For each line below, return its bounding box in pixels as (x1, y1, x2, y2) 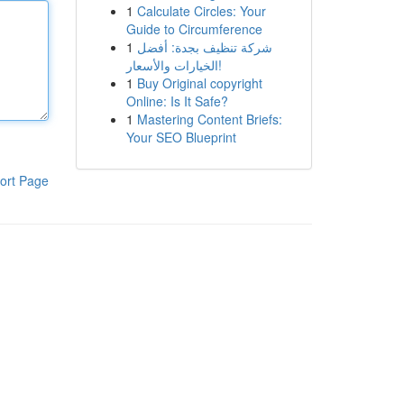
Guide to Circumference (125, 20, 262, 38)
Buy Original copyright (136, 74, 262, 92)
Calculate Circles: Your (136, 2, 266, 20)
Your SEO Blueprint (125, 128, 236, 146)
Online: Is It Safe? (125, 92, 228, 110)
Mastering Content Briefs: (136, 110, 282, 128)
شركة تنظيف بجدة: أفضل (136, 38, 272, 56)
